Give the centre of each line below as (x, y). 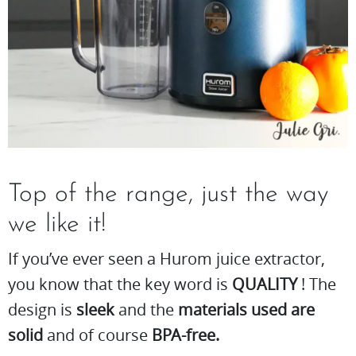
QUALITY (265, 284)
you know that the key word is (120, 284)
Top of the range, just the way (168, 194)
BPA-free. (186, 335)
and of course (97, 335)
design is (42, 309)
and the (146, 309)
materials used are (246, 309)
